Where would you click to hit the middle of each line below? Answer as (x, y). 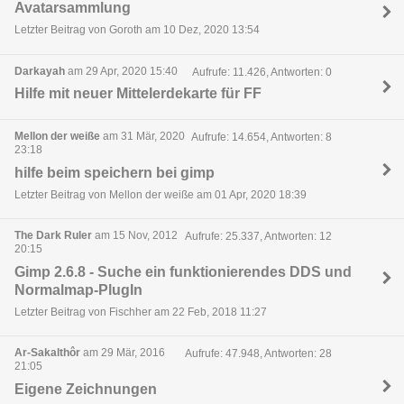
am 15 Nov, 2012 (135, 236)
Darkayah (40, 71)
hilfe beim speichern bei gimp (115, 172)
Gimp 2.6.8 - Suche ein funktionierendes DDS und (183, 271)
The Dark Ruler (53, 236)
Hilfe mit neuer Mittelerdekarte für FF (138, 93)
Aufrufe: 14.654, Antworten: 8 (261, 138)
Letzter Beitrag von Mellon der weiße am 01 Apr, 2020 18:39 (161, 194)
